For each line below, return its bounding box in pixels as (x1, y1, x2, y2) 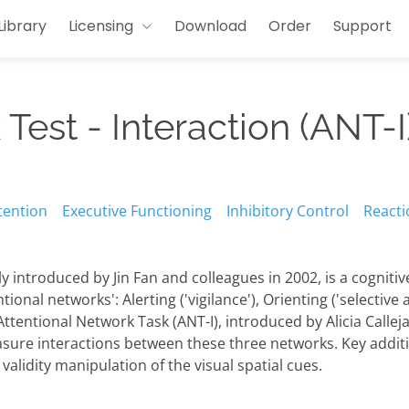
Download (174, 15, 246, 37)
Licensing (68, 15, 133, 37)
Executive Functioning (62, 201, 212, 222)
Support (333, 15, 392, 37)
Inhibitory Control (226, 201, 349, 222)
